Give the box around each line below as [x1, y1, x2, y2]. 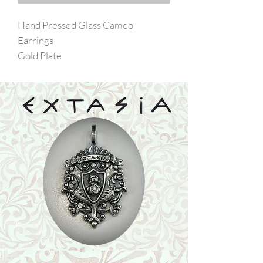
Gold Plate [18, 49, 62, 62]
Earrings [18, 34, 53, 47]
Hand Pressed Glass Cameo [18, 19, 133, 32]
